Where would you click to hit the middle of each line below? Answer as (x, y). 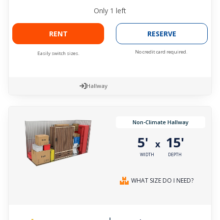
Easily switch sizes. (58, 54)
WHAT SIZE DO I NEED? (162, 181)
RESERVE (162, 34)
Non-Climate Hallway (161, 122)
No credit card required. (161, 52)
